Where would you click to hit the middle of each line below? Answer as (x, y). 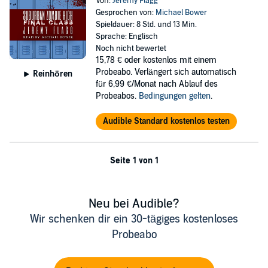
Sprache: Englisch (127, 36)
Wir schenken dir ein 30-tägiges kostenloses (134, 219)
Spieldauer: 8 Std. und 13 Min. (146, 25)
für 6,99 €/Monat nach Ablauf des (156, 84)
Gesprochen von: (125, 13)
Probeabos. (117, 96)
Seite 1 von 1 (134, 161)
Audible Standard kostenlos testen (166, 121)
